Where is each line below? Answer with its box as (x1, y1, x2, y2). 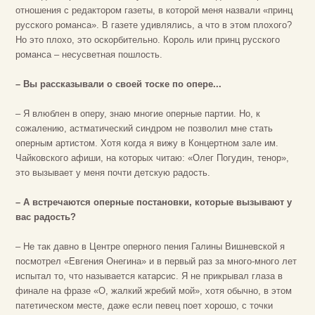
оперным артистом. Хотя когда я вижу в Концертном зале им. (15, 138, 278, 149)
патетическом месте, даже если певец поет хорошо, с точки (15, 300, 273, 311)
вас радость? (15, 212, 76, 223)
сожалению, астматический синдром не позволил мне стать (15, 123, 273, 134)
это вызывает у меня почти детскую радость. (15, 167, 210, 179)
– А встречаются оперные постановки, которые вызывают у (15, 197, 292, 208)
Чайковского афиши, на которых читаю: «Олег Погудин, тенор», (15, 153, 289, 164)
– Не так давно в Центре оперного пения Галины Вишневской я (15, 241, 285, 252)
